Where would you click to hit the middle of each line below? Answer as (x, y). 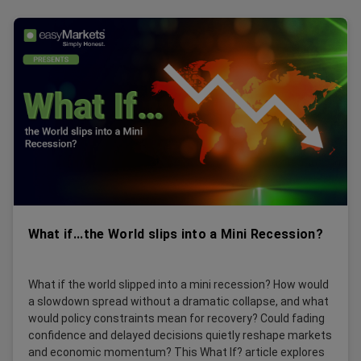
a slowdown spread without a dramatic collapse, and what (178, 302)
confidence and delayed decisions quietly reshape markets (180, 336)
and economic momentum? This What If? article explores (176, 353)
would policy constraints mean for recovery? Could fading (176, 319)
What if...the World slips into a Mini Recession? (175, 234)
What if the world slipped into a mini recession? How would (178, 285)
